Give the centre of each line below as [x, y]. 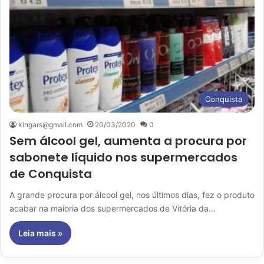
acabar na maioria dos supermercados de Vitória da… [113, 208]
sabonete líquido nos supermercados [123, 157]
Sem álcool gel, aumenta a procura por [128, 141]
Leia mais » [40, 233]
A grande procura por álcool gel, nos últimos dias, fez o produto [132, 194]
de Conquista [51, 174]
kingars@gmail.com [50, 124]
